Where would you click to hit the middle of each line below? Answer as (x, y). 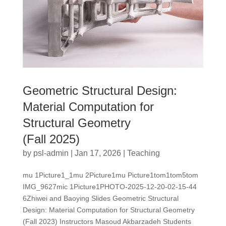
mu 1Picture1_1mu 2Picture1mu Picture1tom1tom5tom (110, 175)
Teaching (143, 153)
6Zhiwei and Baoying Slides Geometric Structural (100, 198)
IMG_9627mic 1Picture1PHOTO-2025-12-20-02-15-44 (109, 186)
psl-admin (51, 153)
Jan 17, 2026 (98, 153)
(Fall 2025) (51, 139)
